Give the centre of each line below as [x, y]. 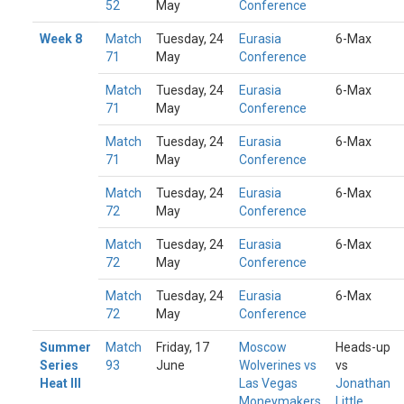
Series [59, 365]
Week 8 [61, 39]
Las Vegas [268, 383]
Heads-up [363, 347]
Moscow [263, 347]
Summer [65, 347]
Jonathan [363, 383]
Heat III [60, 383]
